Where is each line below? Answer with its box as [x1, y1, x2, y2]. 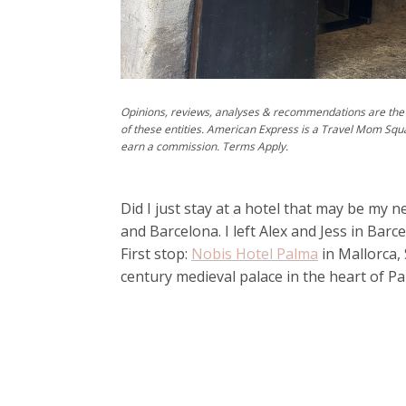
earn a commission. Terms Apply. [121, 139, 291, 154]
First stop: [121, 244, 191, 264]
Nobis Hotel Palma [191, 244, 318, 264]
